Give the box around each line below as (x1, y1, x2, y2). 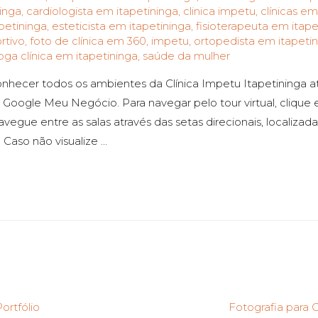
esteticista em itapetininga (52, 18, 191, 33)
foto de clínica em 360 (30, 33, 146, 48)
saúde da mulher (143, 48, 230, 62)
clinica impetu (183, 4, 256, 18)
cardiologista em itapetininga (26, 4, 178, 18)
